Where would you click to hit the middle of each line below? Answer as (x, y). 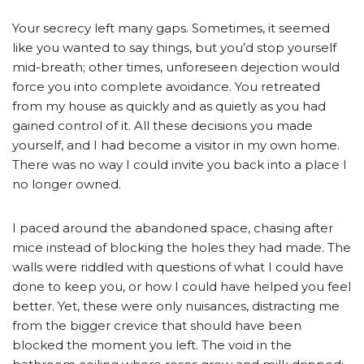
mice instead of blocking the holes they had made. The (182, 248)
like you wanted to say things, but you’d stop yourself (174, 48)
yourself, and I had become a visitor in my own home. (176, 145)
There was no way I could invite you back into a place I (180, 165)
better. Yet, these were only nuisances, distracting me (176, 306)
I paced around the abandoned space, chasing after (173, 228)
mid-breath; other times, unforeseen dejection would (176, 67)
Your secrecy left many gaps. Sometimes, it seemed (171, 28)
